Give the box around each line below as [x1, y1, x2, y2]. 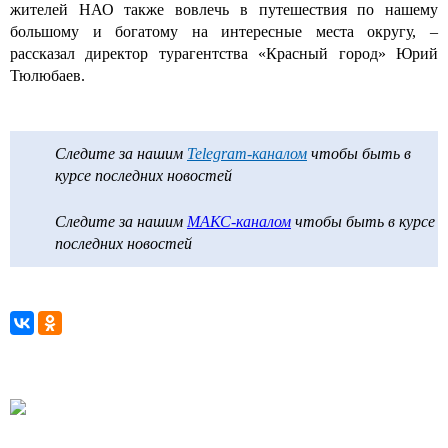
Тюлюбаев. [10, 66, 89, 84]
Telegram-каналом [187, 144, 307, 162]
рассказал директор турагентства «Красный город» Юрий [10, 44, 438, 62]
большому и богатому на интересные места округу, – [10, 22, 438, 40]
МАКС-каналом [187, 212, 291, 230]
